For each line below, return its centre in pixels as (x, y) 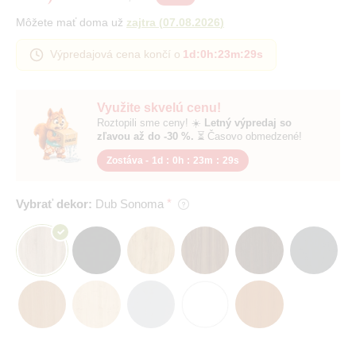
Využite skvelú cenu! (159, 107)
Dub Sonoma (130, 203)
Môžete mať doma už (71, 22)
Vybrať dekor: (54, 203)
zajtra (141, 22)
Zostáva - (128, 160)
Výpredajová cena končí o (115, 54)
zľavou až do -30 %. (145, 136)
